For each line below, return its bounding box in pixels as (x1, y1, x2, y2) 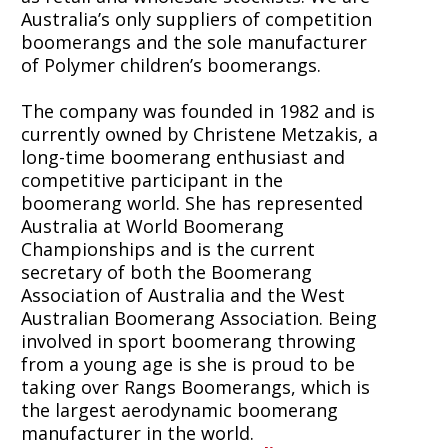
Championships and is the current (20, 237, 315, 261)
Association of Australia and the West (20, 283, 345, 307)
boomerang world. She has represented (20, 191, 363, 215)
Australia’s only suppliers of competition (20, 7, 372, 31)
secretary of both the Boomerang (20, 260, 312, 284)
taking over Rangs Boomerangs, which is (20, 375, 370, 399)
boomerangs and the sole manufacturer (20, 30, 367, 54)
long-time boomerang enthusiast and (20, 145, 345, 169)
